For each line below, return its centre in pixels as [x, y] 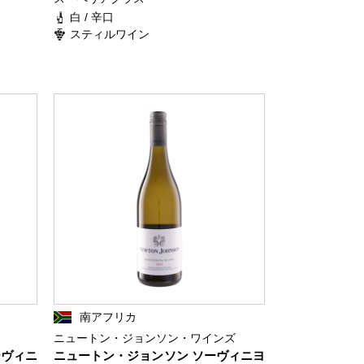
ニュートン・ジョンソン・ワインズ [145, 338]
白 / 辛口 [92, 17]
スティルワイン [110, 34]
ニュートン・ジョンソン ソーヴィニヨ [159, 355]
